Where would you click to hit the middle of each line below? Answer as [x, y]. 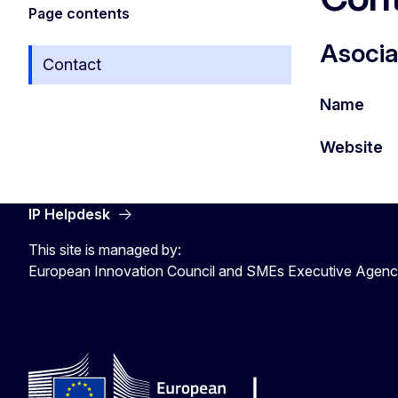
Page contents [79, 13]
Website [351, 147]
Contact [72, 64]
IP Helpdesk [69, 214]
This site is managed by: [105, 249]
